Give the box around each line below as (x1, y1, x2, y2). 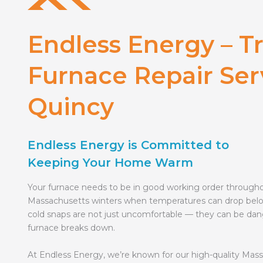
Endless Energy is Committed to (28, 137, 229, 152)
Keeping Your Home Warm (28, 155, 193, 170)
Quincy (28, 92, 114, 121)
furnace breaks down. (28, 222, 115, 233)
